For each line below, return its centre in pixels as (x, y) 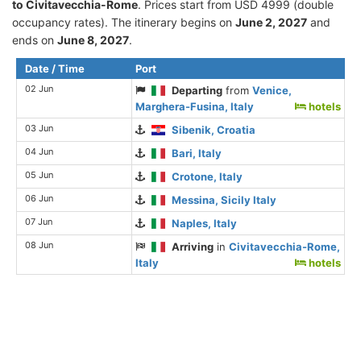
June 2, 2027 (271, 23)
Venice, (272, 91)
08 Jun (39, 245)
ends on (35, 40)
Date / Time (55, 69)
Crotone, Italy (207, 177)
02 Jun (39, 89)
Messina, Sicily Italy (224, 200)
